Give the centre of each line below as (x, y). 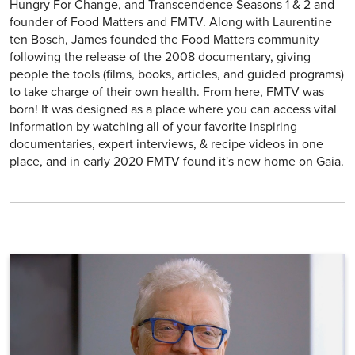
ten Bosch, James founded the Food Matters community (164, 40)
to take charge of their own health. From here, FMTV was (167, 92)
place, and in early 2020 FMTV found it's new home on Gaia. (177, 162)
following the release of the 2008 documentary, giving (160, 57)
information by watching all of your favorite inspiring (153, 127)
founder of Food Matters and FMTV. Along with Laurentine (171, 23)
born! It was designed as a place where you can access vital (173, 110)
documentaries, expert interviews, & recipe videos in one (166, 145)
